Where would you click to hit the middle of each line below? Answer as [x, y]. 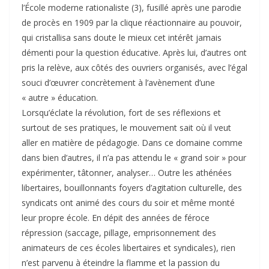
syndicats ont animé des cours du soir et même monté [128, 203]
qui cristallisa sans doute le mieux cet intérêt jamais [122, 38]
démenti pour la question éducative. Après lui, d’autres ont [134, 53]
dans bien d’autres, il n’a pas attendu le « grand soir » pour [134, 158]
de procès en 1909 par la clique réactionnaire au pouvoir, [132, 23]
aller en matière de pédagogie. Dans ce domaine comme [132, 143]
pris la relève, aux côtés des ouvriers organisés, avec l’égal [134, 68]
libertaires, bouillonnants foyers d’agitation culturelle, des [132, 188]
